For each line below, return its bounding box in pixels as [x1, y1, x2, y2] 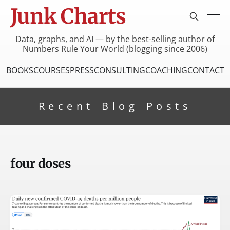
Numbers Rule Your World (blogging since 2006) [23, 43, 207, 54]
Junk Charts [10, 4, 126, 29]
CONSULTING [93, 64, 145, 76]
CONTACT [187, 64, 224, 76]
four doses [10, 155, 71, 171]
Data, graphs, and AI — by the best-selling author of [15, 33, 215, 45]
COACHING [145, 64, 187, 76]
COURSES [33, 64, 70, 76]
